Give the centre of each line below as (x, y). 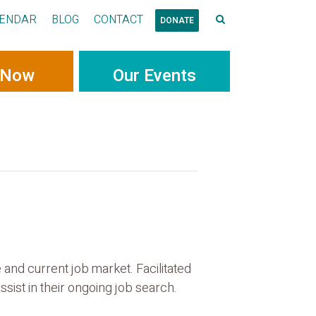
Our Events (155, 76)
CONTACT (118, 20)
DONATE (177, 20)
